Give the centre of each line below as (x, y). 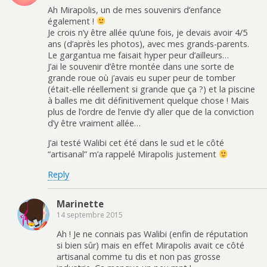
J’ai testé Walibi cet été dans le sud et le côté (136, 143)
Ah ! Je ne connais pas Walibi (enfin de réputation (152, 234)
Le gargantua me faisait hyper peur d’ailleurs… (138, 55)
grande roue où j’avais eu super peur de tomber (142, 77)
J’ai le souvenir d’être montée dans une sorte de (141, 66)
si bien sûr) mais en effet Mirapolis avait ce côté (150, 246)
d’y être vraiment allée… (94, 123)
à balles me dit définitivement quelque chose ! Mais (148, 100)
